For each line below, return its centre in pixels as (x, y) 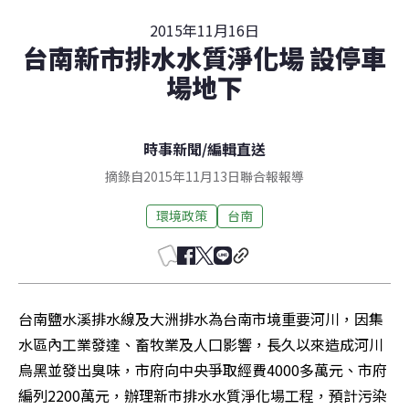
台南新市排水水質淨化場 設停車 (204, 57)
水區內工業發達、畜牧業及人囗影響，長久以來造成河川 (201, 344)
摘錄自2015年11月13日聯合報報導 (204, 176)
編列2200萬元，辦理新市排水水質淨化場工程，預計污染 (203, 395)
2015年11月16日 (204, 30)
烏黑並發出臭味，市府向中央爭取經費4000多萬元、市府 (203, 369)
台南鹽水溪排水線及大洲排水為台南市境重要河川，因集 (201, 318)
